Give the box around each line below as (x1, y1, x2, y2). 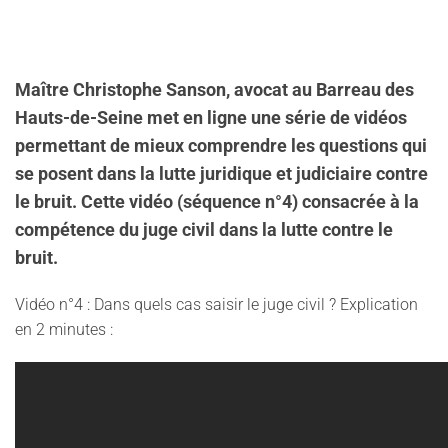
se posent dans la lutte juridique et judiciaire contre (15, 164, 428, 184)
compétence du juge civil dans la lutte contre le (15, 220, 393, 240)
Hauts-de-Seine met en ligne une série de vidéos (15, 108, 407, 128)
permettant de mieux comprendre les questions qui (15, 136, 427, 156)
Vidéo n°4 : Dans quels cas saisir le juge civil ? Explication (15, 295, 418, 314)
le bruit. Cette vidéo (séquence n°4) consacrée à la (15, 192, 419, 212)
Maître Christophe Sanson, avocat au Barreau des (15, 80, 414, 100)
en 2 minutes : (15, 320, 113, 339)
